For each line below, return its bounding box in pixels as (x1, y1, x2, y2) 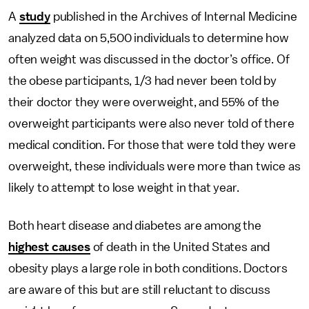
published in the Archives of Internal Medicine (50, 10, 297, 23)
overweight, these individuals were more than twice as (8, 160, 301, 172)
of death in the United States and (90, 241, 270, 253)
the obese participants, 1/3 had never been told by (8, 74, 277, 87)
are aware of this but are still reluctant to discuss (8, 283, 270, 296)
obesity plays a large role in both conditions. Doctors (8, 262, 288, 275)
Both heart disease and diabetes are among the (8, 219, 261, 232)
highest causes (8, 241, 90, 253)
